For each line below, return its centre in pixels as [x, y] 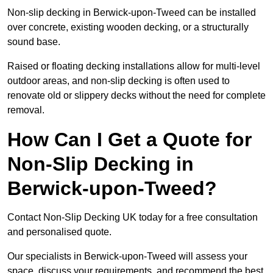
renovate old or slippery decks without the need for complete [136, 96]
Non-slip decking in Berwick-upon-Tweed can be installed [132, 13]
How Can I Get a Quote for [129, 140]
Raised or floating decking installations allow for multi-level [134, 66]
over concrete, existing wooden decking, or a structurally [128, 27]
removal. [26, 110]
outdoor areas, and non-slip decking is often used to [119, 81]
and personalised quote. [61, 232]
